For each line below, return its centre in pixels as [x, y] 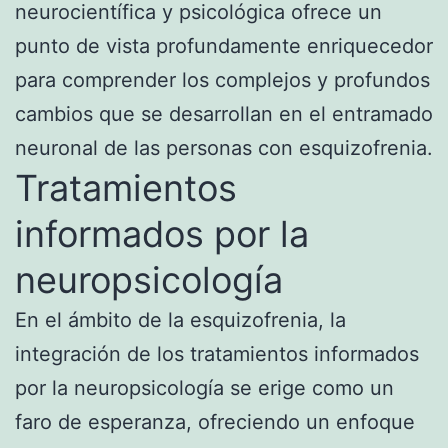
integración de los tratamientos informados [217, 353]
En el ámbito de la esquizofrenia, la [180, 319]
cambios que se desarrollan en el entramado [224, 113]
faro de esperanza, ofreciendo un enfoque [215, 421]
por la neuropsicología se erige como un [204, 387]
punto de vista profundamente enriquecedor [224, 45]
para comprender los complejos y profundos [222, 79]
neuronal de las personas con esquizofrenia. [224, 147]
